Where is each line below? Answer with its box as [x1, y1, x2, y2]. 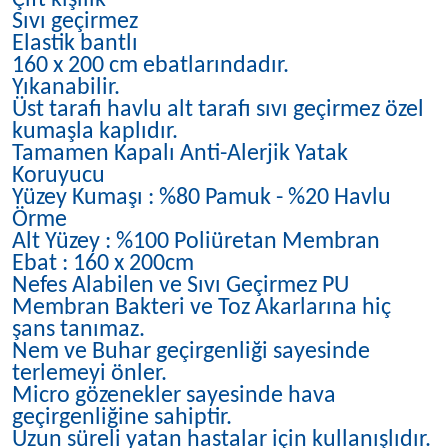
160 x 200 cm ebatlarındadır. [12, 54, 289, 79]
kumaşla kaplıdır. [12, 120, 178, 145]
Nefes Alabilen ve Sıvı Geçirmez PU [12, 274, 349, 299]
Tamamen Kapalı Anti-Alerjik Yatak [12, 142, 348, 167]
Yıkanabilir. [12, 76, 120, 101]
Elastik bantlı [12, 32, 138, 57]
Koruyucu [12, 164, 105, 189]
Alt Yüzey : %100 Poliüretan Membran [12, 230, 380, 255]
